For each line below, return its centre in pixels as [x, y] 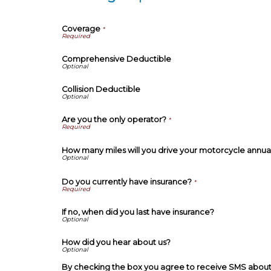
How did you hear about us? [116, 242]
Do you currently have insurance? [127, 182]
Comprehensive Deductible [116, 59]
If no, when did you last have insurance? [138, 212]
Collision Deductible [101, 89]
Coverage [81, 28]
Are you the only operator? [114, 119]
